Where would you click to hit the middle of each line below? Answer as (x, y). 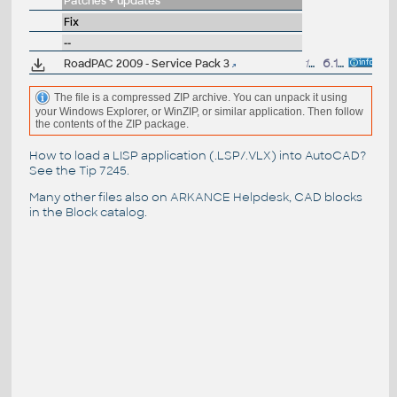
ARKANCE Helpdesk (229, 197)
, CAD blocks (325, 197)
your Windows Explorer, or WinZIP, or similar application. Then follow (199, 112)
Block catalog (105, 212)
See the (54, 170)
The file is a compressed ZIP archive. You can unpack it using (200, 97)
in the (47, 212)
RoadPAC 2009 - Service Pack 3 (146, 64)
